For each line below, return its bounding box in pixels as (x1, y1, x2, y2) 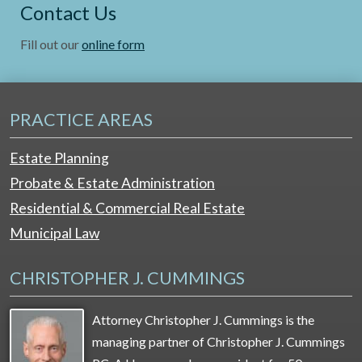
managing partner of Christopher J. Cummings (91, 334, 345, 350)
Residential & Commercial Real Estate (10, 200, 245, 217)
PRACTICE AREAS (10, 109, 153, 131)
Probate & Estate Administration (10, 175, 215, 192)
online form (82, 36, 145, 53)
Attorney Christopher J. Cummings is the (91, 312, 314, 328)
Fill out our (20, 36, 82, 53)
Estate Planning (10, 149, 109, 167)
